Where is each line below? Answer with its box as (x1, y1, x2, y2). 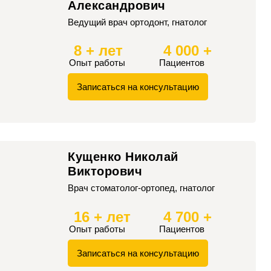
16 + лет (74, 208, 131, 225)
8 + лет (74, 42, 123, 59)
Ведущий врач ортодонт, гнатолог (68, 17, 207, 27)
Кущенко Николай (68, 150, 178, 164)
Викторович (68, 165, 142, 178)
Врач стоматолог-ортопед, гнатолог (68, 183, 215, 194)
